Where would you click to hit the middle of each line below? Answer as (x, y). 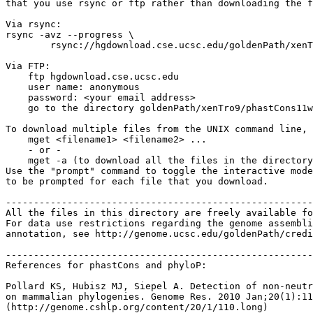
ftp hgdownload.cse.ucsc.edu (95, 77)
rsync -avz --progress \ (70, 35)
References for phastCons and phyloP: (106, 265)
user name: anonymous (73, 87)
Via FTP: (28, 66)
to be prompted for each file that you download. (137, 181)
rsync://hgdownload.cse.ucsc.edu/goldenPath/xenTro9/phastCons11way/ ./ (28, 45)
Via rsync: (34, 24)
